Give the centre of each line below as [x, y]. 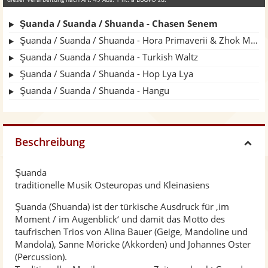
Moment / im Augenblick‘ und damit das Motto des [120, 219]
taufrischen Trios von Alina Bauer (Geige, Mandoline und [131, 232]
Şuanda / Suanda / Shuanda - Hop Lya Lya [106, 74]
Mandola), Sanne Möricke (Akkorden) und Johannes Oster [133, 244]
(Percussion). [41, 257]
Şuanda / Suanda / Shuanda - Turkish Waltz [109, 57]
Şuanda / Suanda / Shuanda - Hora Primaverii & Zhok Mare [135, 40]
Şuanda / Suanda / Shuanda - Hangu [95, 91]
